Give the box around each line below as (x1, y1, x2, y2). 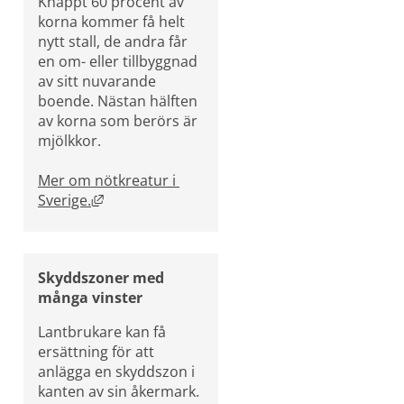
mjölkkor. (38, 130, 101, 151)
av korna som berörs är (38, 110, 197, 131)
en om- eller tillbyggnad (38, 50, 197, 71)
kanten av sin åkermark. (38, 381, 199, 401)
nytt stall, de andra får (38, 31, 188, 51)
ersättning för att (38, 341, 154, 362)
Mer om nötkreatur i (38, 170, 176, 190)
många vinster (38, 287, 142, 308)
